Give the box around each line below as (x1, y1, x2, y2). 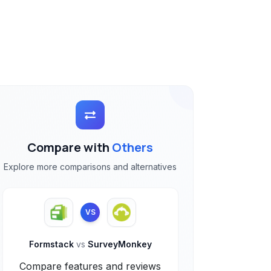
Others (112, 139, 154, 155)
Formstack (28, 239, 76, 249)
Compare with (27, 139, 113, 155)
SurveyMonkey (85, 239, 152, 249)
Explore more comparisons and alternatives (4, 162, 177, 172)
